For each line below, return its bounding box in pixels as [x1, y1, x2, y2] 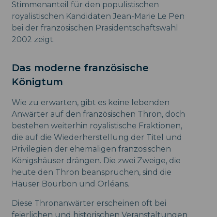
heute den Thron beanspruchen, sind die [12, 168, 171, 177]
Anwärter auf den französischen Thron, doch [12, 109, 185, 119]
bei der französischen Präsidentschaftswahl [12, 23, 178, 33]
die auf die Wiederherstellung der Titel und [12, 133, 182, 142]
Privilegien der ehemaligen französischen [12, 144, 171, 154]
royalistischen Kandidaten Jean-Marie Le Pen [12, 12, 185, 21]
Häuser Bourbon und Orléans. [12, 179, 129, 189]
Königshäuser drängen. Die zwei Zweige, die [12, 156, 181, 166]
